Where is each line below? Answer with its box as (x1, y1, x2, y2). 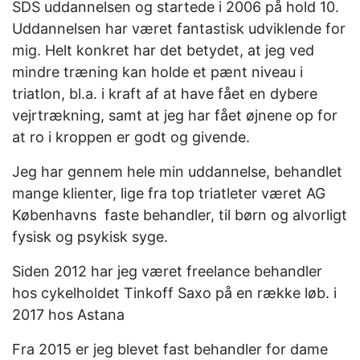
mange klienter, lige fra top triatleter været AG (12, 185, 325, 202)
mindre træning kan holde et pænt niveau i (12, 63, 303, 80)
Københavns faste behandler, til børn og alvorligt (12, 207, 347, 223)
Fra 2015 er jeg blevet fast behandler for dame (12, 341, 328, 358)
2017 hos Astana (12, 306, 125, 323)
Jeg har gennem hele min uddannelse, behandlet (12, 163, 342, 180)
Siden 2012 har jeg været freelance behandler (12, 263, 322, 280)
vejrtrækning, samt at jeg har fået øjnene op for (12, 107, 337, 124)
